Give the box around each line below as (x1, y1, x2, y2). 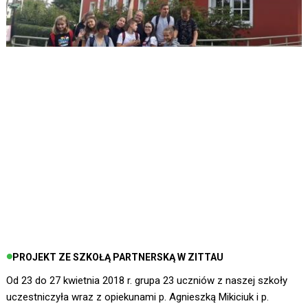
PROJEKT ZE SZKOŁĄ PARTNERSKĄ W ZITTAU (12, 252, 223, 263)
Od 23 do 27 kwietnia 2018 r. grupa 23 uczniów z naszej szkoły (5, 274, 287, 287)
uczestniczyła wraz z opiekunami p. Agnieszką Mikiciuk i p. (5, 291, 269, 304)
